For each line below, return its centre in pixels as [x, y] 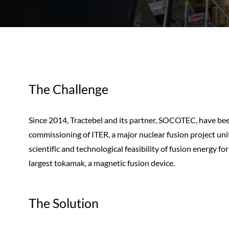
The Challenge [68, 89]
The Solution [64, 203]
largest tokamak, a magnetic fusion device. [102, 163]
